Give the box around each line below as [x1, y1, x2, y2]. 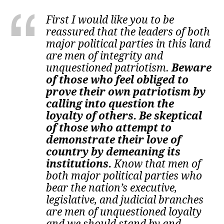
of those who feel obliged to [46, 73, 189, 86]
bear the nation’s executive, [46, 181, 177, 194]
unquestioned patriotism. [46, 61, 169, 74]
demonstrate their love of [46, 133, 181, 146]
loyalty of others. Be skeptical [46, 109, 202, 122]
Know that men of [111, 157, 201, 170]
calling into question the [46, 97, 174, 110]
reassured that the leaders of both [46, 25, 210, 38]
